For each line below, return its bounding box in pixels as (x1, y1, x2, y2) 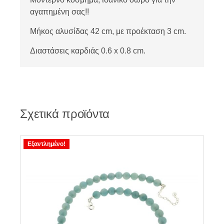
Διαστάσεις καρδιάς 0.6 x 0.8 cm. (30, 46, 145, 55)
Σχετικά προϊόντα (20, 107, 110, 120)
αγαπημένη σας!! (30, 7, 89, 16)
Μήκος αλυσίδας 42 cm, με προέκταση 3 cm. (30, 27, 186, 35)
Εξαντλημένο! (27, 140, 65, 147)
